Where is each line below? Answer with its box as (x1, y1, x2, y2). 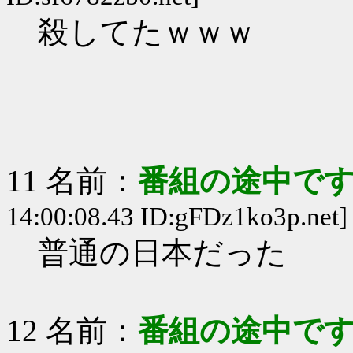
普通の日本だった (38, 236, 287, 269)
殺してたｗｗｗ (38, 15, 255, 49)
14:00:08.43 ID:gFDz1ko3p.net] (6, 203, 347, 231)
